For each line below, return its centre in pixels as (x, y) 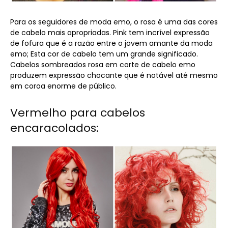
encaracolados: (54, 128)
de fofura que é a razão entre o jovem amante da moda (111, 43)
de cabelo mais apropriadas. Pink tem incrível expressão (110, 33)
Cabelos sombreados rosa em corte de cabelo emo (103, 65)
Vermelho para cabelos (78, 113)
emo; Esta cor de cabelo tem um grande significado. (104, 54)
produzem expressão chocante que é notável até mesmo (114, 75)
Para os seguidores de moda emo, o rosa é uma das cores (114, 22)
